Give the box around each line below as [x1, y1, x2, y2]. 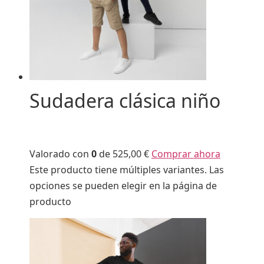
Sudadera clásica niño [29, 88, 220, 114]
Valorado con [29, 147, 91, 160]
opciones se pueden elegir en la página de [29, 179, 217, 192]
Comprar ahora [151, 147, 220, 160]
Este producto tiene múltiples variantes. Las [29, 163, 224, 176]
